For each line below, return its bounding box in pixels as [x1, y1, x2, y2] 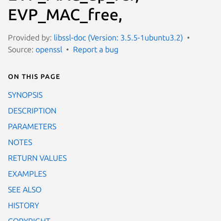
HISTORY [8, 200, 39, 210]
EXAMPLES [8, 169, 46, 178]
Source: [8, 44, 36, 54]
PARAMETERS [8, 121, 56, 131]
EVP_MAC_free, [8, 5, 122, 23]
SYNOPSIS [8, 90, 42, 99]
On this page [8, 71, 60, 80]
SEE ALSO [8, 184, 41, 194]
